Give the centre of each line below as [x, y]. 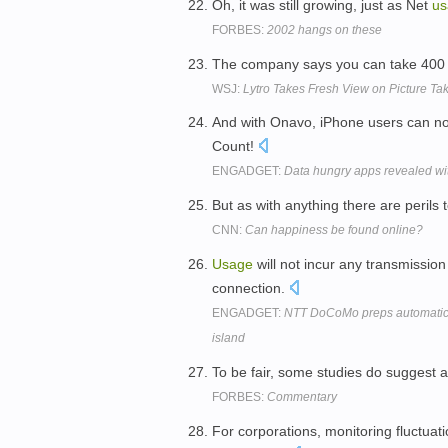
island [228, 337]
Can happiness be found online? [334, 230]
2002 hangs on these [324, 29]
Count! [235, 146]
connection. [250, 287]
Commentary [302, 396]
